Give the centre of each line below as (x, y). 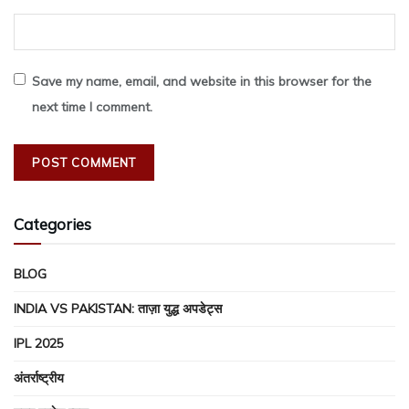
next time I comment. (92, 107)
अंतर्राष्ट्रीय (39, 378)
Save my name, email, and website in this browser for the (202, 82)
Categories (52, 225)
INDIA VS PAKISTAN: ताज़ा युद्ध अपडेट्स (118, 309)
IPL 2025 (39, 344)
